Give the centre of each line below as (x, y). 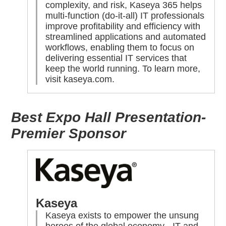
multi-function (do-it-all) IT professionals (125, 16)
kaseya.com (88, 79)
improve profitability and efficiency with (123, 26)
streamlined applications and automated (126, 37)
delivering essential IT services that (116, 58)
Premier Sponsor (69, 134)
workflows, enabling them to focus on (120, 48)
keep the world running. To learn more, (123, 69)
